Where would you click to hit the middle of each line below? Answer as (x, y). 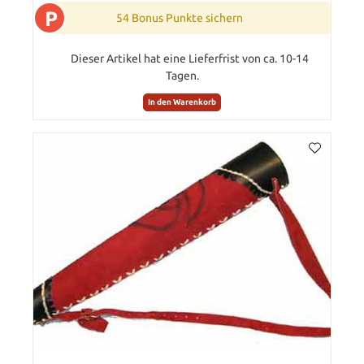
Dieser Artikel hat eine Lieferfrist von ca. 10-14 (189, 59)
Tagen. (182, 76)
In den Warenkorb (182, 102)
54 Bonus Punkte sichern (180, 18)
